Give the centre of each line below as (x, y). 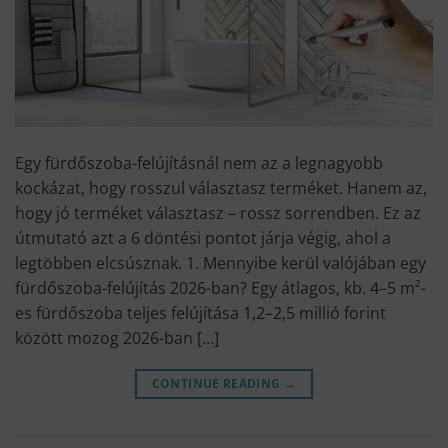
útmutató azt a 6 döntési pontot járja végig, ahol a (203, 238)
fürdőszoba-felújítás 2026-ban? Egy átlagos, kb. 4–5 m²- (220, 288)
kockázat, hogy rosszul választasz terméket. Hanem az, (221, 188)
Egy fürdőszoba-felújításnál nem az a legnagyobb (199, 163)
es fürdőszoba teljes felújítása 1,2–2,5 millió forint (200, 313)
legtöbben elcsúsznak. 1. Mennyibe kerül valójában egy (220, 263)
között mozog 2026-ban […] (117, 338)
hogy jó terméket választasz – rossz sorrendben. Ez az (218, 213)
